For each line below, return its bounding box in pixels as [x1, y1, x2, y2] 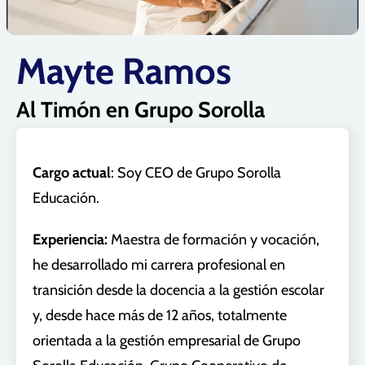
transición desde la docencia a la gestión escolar [33, 281, 324, 300]
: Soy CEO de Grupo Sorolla [111, 164, 281, 182]
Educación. [33, 189, 99, 208]
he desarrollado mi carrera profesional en [33, 256, 285, 275]
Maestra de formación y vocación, [111, 231, 319, 249]
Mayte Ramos [16, 49, 231, 94]
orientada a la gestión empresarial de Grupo [33, 332, 301, 350]
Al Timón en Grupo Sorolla [16, 96, 265, 124]
